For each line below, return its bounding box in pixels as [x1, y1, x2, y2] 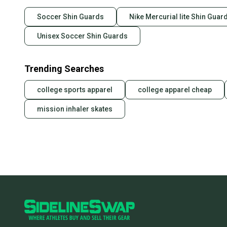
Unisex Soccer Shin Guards [37, 32, 128, 41]
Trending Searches [24, 63, 104, 74]
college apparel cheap [138, 86, 212, 94]
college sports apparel [37, 86, 112, 94]
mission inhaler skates [37, 105, 112, 113]
